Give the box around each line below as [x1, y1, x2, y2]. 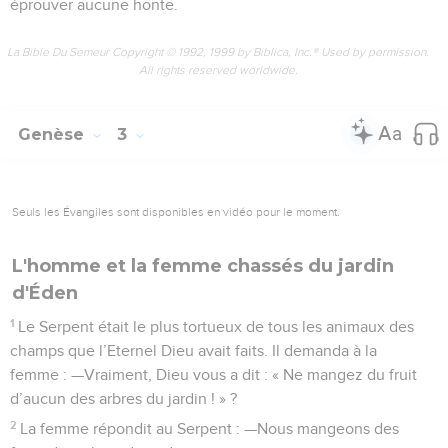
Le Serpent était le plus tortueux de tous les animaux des [18, 318, 415, 335]
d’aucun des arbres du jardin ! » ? [10, 390, 237, 407]
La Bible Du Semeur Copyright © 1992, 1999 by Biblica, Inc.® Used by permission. [7, 44, 429, 59]
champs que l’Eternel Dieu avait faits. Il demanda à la [10, 342, 377, 359]
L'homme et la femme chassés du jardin [12, 254, 394, 277]
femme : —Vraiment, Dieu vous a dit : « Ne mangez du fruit [10, 366, 417, 383]
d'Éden [12, 281, 78, 304]
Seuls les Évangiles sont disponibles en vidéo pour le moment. [12, 204, 340, 219]
